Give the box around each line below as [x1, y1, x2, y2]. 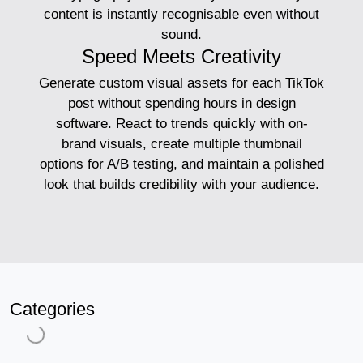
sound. [161, 26, 202, 42]
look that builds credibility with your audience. [44, 176, 319, 192]
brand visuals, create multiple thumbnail [61, 135, 302, 152]
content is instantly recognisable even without [44, 6, 319, 22]
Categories [10, 298, 95, 319]
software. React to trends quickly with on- [55, 115, 308, 131]
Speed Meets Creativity [82, 45, 281, 67]
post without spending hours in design [67, 95, 296, 111]
